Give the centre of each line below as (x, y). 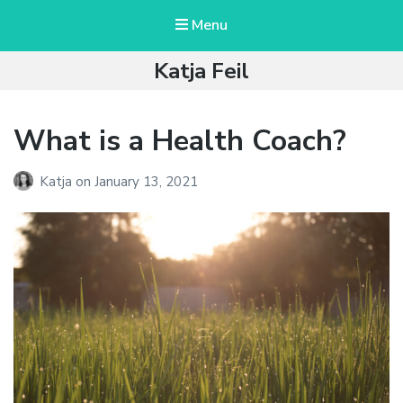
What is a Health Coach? (180, 141)
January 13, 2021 (146, 181)
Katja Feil (201, 72)
